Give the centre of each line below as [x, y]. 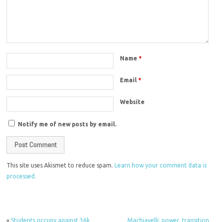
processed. [22, 176]
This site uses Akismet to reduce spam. [61, 166]
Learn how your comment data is [161, 166]
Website [133, 102]
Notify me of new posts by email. [67, 124]
